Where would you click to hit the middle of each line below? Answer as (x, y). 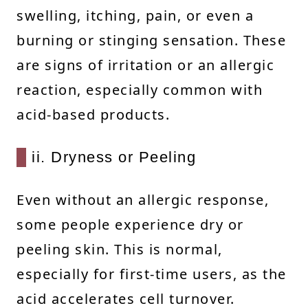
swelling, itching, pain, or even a (135, 15)
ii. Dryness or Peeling (114, 157)
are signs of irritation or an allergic (145, 65)
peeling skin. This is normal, (120, 249)
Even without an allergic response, (143, 199)
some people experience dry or (130, 224)
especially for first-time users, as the (152, 274)
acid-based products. (93, 114)
